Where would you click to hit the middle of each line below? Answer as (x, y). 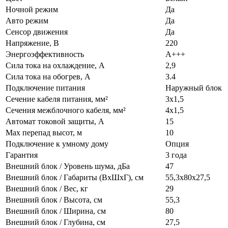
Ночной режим (32, 9)
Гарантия (22, 155)
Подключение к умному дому (57, 144)
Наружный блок (194, 88)
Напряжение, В (32, 43)
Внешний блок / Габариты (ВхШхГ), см (75, 177)
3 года (176, 155)
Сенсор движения (37, 32)
